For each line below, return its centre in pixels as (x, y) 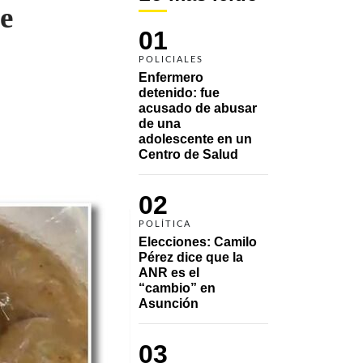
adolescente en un (195, 139)
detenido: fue (179, 92)
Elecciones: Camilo (198, 241)
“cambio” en (177, 288)
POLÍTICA (165, 224)
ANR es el (169, 272)
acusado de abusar (198, 108)
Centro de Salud (188, 154)
